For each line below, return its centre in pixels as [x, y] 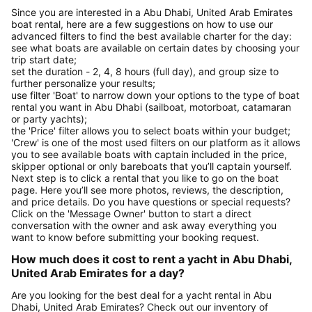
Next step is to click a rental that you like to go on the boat [145, 178]
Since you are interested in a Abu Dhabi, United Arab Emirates [152, 12]
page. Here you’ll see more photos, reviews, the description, [147, 189]
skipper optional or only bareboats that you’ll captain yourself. [151, 166]
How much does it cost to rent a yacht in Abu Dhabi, [151, 259]
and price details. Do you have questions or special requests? [151, 201]
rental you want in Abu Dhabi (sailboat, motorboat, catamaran [151, 107]
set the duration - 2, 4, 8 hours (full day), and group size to [145, 71]
